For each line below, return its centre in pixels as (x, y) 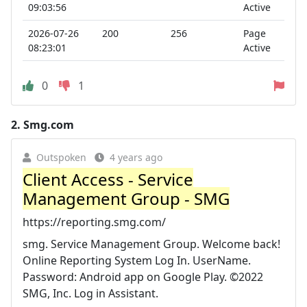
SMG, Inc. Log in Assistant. (90, 293)
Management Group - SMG (126, 198)
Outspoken (61, 157)
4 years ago (136, 157)
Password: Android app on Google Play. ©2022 (143, 277)
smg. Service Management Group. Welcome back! (151, 244)
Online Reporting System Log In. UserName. (137, 260)
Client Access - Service (108, 179)
